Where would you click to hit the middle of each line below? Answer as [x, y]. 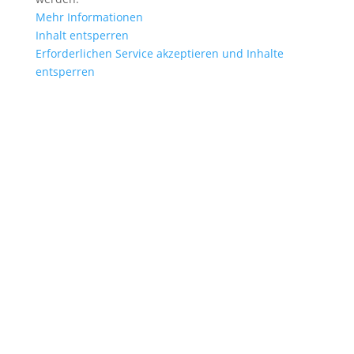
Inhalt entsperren [82, 35]
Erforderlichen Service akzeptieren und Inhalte [159, 53]
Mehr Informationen [89, 17]
